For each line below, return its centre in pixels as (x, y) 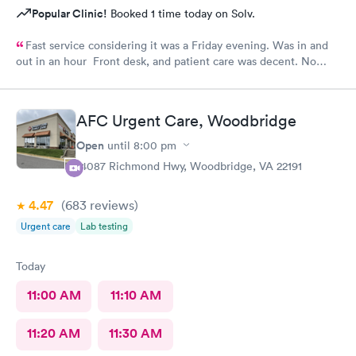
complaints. (45, 80)
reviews (110, 205)
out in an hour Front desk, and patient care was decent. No (166, 61)
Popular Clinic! (70, 14)
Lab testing (104, 226)
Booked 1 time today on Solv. (181, 14)
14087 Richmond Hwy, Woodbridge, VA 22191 (189, 166)
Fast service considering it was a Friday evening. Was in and (177, 45)
